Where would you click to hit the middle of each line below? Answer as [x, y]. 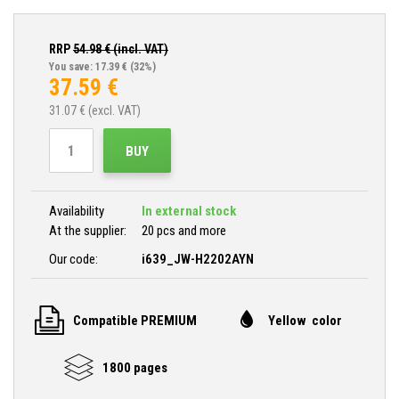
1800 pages [134, 367]
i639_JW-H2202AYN [198, 259]
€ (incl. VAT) [135, 49]
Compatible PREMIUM [134, 320]
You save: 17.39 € [88, 67]
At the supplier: [88, 231]
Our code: [75, 259]
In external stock [189, 211]
